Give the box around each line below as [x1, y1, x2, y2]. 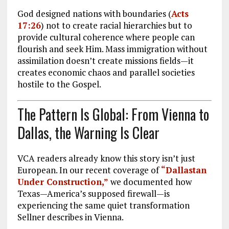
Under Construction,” [17, 176, 108, 188]
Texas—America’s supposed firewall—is [17, 188, 170, 200]
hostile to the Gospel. [17, 78, 101, 90]
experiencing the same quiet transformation [17, 199, 190, 212]
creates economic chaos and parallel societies [17, 66, 195, 78]
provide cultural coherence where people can [17, 31, 195, 43]
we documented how [108, 176, 192, 188]
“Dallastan [161, 164, 207, 176]
